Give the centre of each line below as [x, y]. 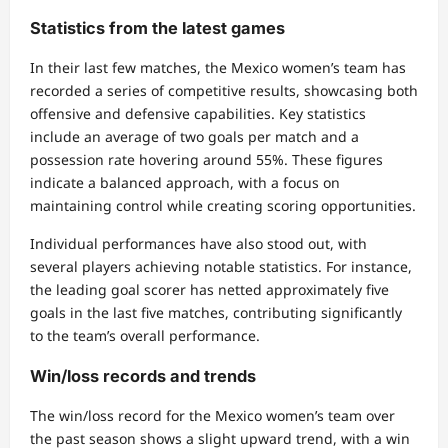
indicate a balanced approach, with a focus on [185, 183]
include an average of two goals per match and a [194, 137]
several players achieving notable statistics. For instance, [221, 267]
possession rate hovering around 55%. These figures [206, 160]
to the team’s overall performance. [145, 336]
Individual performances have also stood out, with [198, 244]
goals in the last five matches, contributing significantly [216, 313]
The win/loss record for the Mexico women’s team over [212, 416]
